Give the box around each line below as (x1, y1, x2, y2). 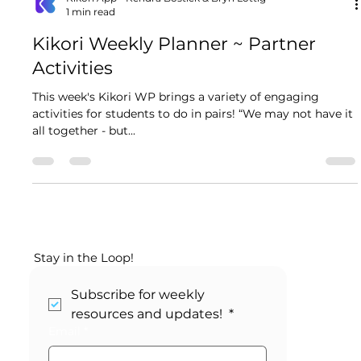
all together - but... (32, 230, 136, 244)
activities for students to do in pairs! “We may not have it (32, 213, 354, 227)
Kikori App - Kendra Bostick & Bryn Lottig (66, 98, 267, 110)
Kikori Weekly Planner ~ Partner (32, 139, 317, 161)
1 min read (66, 112, 116, 124)
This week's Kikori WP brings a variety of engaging (32, 196, 320, 210)
